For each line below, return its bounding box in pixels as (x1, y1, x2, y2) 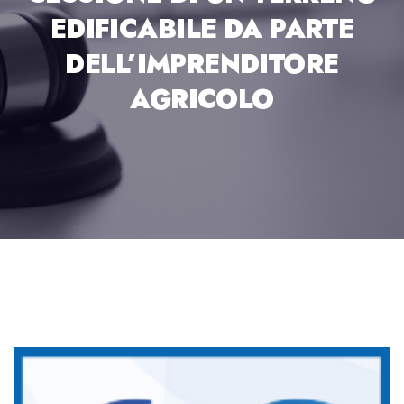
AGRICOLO (130, 80, 274, 118)
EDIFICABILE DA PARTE (50, 10, 354, 48)
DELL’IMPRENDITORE (65, 45, 339, 83)
